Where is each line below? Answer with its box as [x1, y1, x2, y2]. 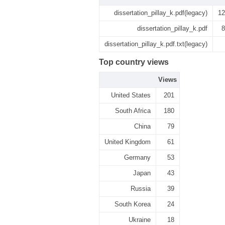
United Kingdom [104, 138, 151, 146]
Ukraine [129, 216, 151, 223]
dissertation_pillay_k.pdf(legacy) [114, 9, 207, 17]
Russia [131, 185, 151, 192]
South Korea [115, 200, 151, 208]
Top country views [99, 58, 169, 66]
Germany [124, 154, 151, 161]
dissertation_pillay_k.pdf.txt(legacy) [104, 40, 207, 48]
